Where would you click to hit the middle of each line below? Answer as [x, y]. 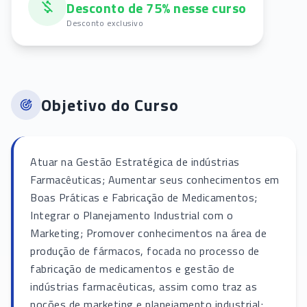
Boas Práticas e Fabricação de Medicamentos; [144, 198]
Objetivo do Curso [110, 105]
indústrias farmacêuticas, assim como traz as [144, 287]
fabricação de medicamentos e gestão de [132, 269]
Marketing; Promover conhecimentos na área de [148, 233]
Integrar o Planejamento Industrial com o [132, 216]
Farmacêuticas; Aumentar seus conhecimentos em [155, 180]
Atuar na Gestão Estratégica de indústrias [135, 162]
